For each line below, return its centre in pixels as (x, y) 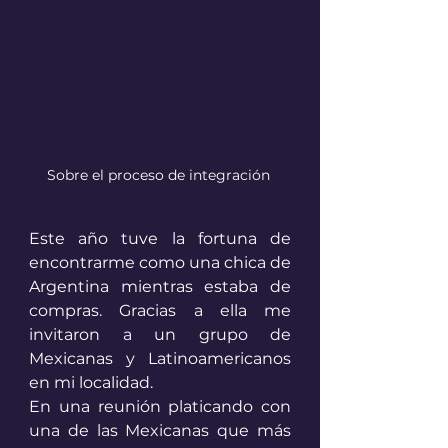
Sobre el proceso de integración (160, 174)
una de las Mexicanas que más (160, 430)
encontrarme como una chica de (160, 262)
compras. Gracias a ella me (160, 310)
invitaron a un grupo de (160, 334)
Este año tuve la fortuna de (160, 238)
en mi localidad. (93, 382)
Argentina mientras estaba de (160, 286)
